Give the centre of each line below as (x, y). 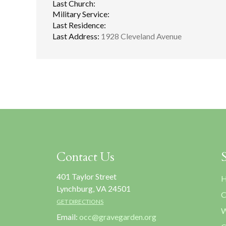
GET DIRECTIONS (80, 201)
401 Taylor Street (87, 176)
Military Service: (81, 14)
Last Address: (76, 36)
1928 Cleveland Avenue (140, 36)
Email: (68, 216)
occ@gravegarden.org (118, 216)
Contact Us (86, 157)
